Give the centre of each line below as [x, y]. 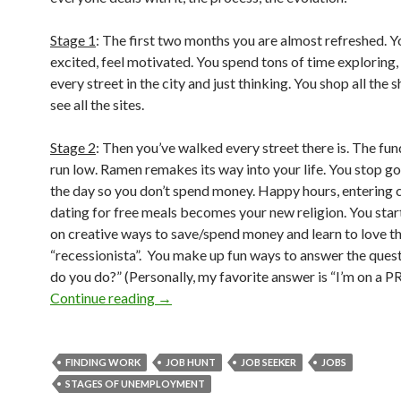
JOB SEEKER [269, 362]
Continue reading [104, 298]
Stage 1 [73, 40]
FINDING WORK [103, 362]
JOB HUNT [191, 362]
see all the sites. [97, 104]
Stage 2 [73, 147]
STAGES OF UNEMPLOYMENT [135, 384]
